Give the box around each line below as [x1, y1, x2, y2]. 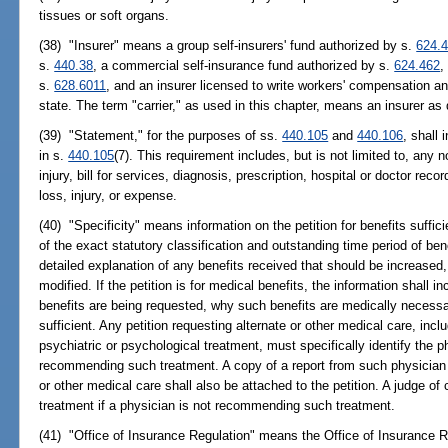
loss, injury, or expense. [39, 188, 178, 204]
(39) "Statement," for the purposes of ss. [39, 128, 283, 144]
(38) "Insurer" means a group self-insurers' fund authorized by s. [39, 37, 417, 53]
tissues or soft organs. [39, 7, 170, 23]
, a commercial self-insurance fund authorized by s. [93, 57, 395, 73]
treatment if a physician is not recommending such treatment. [39, 398, 396, 414]
